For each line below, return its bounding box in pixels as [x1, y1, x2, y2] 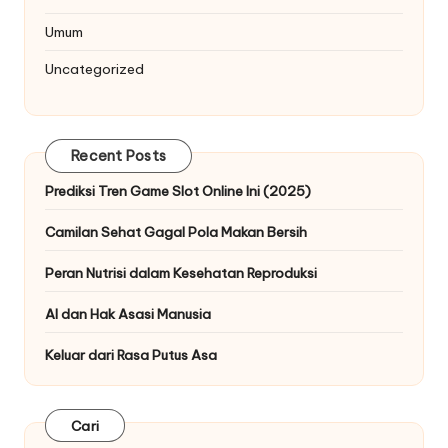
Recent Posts [71, 146, 166, 165]
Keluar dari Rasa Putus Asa [45, 346, 217, 365]
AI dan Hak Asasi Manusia [45, 305, 211, 324]
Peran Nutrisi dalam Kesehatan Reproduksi [45, 264, 317, 283]
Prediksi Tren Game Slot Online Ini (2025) [45, 182, 311, 201]
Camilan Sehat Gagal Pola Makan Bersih [45, 223, 307, 242]
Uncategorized [45, 60, 144, 79]
